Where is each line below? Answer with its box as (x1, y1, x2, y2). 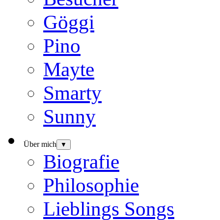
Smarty (43, 82, 102, 105)
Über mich (24, 140, 56, 149)
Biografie (43, 150, 119, 173)
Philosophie (43, 174, 139, 197)
